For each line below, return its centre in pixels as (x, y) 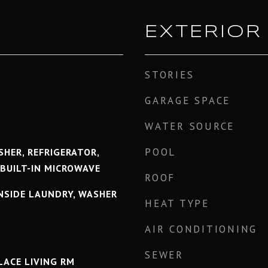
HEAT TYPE (177, 203)
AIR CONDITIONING (201, 229)
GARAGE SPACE (188, 100)
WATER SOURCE (190, 126)
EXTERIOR (203, 32)
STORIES (170, 75)
